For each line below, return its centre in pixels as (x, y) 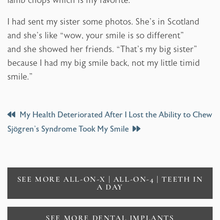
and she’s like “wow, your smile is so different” (96, 36)
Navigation (41, 137)
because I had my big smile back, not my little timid (104, 63)
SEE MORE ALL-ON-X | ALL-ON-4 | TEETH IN (110, 179)
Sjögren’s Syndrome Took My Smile (68, 129)
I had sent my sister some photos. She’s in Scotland (103, 22)
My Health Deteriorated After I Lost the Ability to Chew (116, 115)
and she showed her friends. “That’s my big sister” (102, 50)
